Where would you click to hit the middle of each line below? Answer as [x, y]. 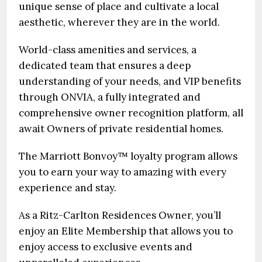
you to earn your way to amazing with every [123, 172]
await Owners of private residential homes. [121, 129]
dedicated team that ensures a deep [105, 65]
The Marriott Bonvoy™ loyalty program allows [128, 156]
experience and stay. [68, 188]
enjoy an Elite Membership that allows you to [126, 231]
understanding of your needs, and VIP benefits [130, 81]
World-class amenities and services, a [108, 50]
